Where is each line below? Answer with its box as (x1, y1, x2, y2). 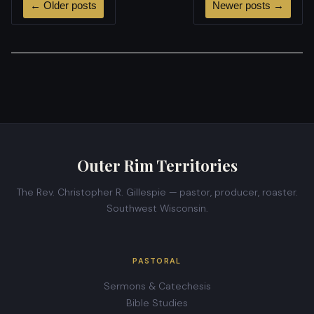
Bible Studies (126, 296, 188, 310)
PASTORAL (132, 256, 182, 266)
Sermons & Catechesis (103, 280, 211, 293)
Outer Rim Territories (76, 154, 238, 176)
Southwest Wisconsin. (106, 201, 208, 214)
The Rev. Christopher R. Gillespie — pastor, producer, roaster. (16, 185, 298, 198)
